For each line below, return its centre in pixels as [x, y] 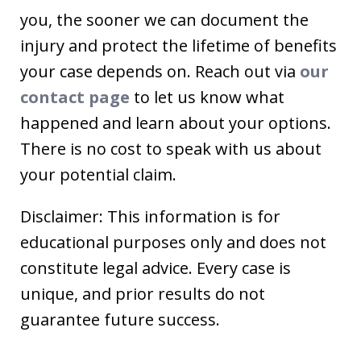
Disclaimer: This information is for [150, 216]
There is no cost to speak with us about [171, 148]
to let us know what [207, 97]
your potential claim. [98, 174]
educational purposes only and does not [173, 242]
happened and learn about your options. [176, 122]
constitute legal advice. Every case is [156, 268]
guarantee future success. [120, 319]
